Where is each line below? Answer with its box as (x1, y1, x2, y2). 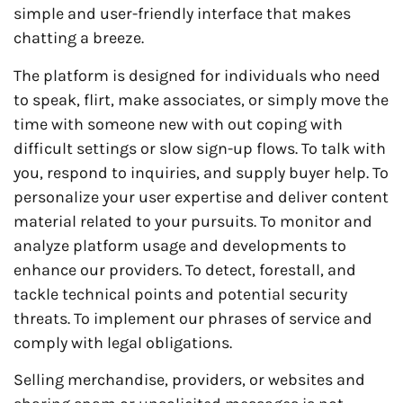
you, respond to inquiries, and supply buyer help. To (13, 162, 389, 183)
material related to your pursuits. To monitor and (13, 210, 372, 231)
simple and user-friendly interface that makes (13, 4, 351, 24)
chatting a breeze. (13, 28, 144, 49)
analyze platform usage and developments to (13, 235, 346, 255)
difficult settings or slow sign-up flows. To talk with (13, 138, 386, 158)
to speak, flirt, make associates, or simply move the (13, 89, 389, 110)
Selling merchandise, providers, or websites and (13, 370, 365, 390)
